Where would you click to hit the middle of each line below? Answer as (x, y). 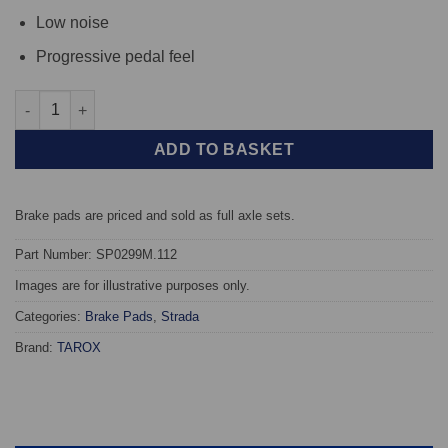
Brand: (36, 347)
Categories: (50, 316)
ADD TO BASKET (224, 150)
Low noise (72, 22)
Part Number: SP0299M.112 (96, 254)
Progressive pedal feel (115, 57)
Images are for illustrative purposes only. (132, 285)
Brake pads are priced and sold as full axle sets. (155, 215)
